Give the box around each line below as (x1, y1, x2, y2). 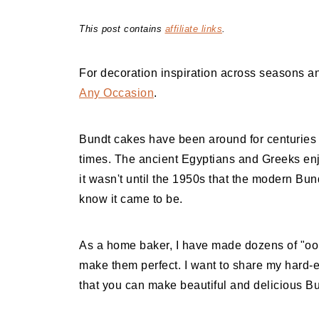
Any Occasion (79, 87, 154, 99)
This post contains (79, 23, 165, 34)
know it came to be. (79, 193, 183, 205)
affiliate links (164, 23, 222, 34)
